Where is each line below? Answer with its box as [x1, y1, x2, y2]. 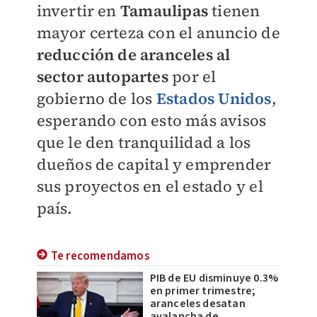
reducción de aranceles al [36, 44, 231, 65]
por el [172, 66, 217, 87]
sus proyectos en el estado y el [36, 175, 263, 197]
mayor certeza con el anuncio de [36, 22, 280, 43]
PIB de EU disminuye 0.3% [149, 270, 279, 286]
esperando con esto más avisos [36, 110, 267, 131]
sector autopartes [36, 66, 173, 87]
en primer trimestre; [149, 283, 256, 299]
